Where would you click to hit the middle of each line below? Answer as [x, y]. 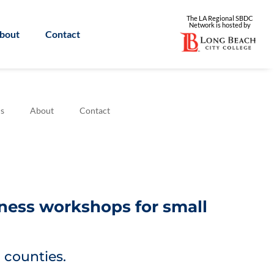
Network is [205, 25]
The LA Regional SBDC [220, 18]
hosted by [236, 25]
